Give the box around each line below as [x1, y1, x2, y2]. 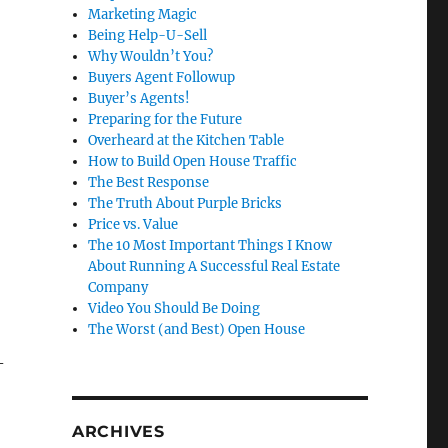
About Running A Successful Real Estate [88, 258, 341, 276]
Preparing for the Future [88, 111, 243, 129]
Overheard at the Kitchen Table [88, 132, 285, 150]
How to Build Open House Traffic [88, 153, 298, 171]
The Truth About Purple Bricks [88, 195, 283, 213]
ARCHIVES [71, 422, 165, 442]
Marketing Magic [88, 6, 198, 24]
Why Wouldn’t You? [88, 48, 214, 66]
